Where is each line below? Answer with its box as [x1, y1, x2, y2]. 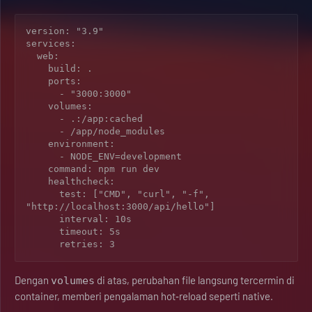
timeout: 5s [26, 226, 59, 237]
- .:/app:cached [26, 114, 59, 124]
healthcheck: [26, 176, 48, 187]
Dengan [15, 274, 51, 286]
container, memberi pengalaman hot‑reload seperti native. [15, 290, 273, 302]
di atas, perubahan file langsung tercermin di [95, 274, 295, 286]
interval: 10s [26, 214, 59, 224]
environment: [26, 139, 48, 149]
